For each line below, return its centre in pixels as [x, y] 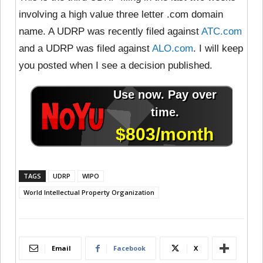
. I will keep [218, 49]
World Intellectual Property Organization [89, 193]
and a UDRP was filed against [85, 49]
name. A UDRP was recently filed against [110, 32]
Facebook [129, 248]
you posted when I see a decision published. [116, 66]
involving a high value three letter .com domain [121, 15]
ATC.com [222, 32]
